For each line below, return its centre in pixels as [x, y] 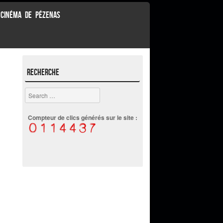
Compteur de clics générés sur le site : [83, 117]
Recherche [43, 72]
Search [35, 93]
